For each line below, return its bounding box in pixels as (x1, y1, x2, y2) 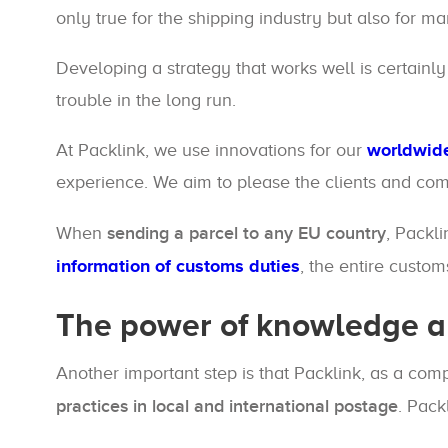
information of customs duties (56, 256, 300, 276)
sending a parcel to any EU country (107, 223, 386, 244)
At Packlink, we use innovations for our (56, 140, 367, 160)
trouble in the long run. (56, 90, 236, 110)
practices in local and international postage (56, 396, 398, 417)
